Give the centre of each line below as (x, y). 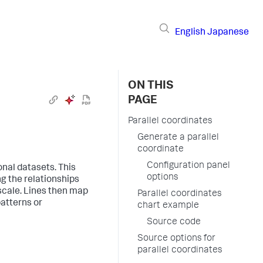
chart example (168, 206)
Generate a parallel (178, 138)
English (190, 33)
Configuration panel (188, 166)
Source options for (176, 239)
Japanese (228, 33)
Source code (174, 222)
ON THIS (151, 86)
